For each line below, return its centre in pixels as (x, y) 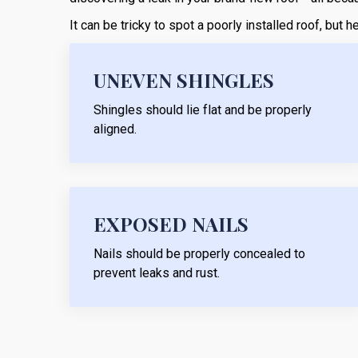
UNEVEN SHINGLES (184, 80)
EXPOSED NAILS (171, 223)
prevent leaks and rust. (157, 272)
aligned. (115, 129)
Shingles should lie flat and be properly (203, 109)
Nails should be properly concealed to (199, 253)
